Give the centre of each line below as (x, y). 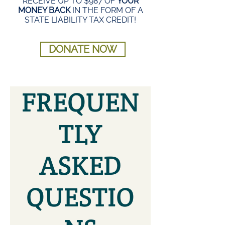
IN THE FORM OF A (106, 10)
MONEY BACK (44, 10)
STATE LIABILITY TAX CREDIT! (80, 20)
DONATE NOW (83, 49)
